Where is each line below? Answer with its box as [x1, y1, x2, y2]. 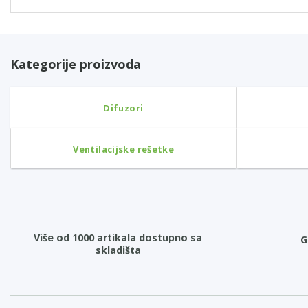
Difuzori [103, 101, 144, 114]
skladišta [95, 243, 141, 257]
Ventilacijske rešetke [73, 142, 175, 155]
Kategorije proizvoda [10, 55, 141, 72]
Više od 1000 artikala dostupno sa [34, 231, 203, 245]
